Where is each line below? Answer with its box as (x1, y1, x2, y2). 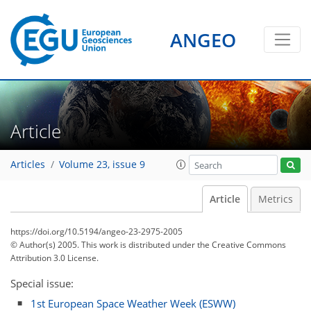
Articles (10, 158, 45, 171)
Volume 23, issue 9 (59, 158, 145, 171)
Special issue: (10, 276, 74, 290)
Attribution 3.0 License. (10, 252, 99, 264)
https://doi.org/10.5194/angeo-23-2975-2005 (10, 226, 183, 237)
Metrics (258, 193, 293, 205)
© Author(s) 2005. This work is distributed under (10, 239, 197, 251)
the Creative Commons (197, 239, 286, 251)
